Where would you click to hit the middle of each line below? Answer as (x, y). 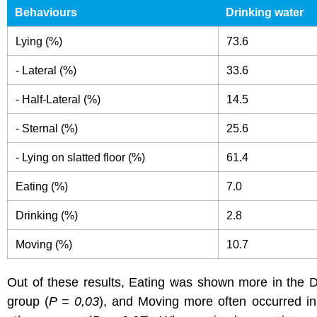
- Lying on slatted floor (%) (81, 157)
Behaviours (46, 12)
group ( (28, 302)
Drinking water (265, 12)
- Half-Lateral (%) (58, 99)
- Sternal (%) (47, 128)
